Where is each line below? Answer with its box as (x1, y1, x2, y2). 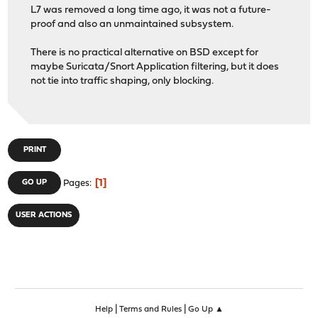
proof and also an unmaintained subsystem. (31, 18, 234, 30)
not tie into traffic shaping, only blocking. (31, 75, 214, 87)
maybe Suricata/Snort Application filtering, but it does (31, 61, 280, 72)
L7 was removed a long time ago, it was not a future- (31, 4, 271, 16)
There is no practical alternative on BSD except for (31, 47, 259, 58)
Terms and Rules (119, 305, 182, 314)
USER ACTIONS (16, 212, 72, 219)
